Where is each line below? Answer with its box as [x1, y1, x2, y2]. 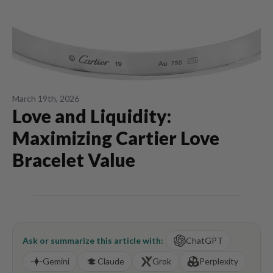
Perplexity [199, 256, 238, 266]
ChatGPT [186, 235, 223, 246]
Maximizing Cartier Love [12, 127, 219, 149]
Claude [97, 256, 124, 266]
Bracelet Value [12, 149, 135, 171]
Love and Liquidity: [12, 105, 171, 127]
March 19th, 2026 [12, 93, 79, 104]
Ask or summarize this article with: [23, 235, 163, 246]
